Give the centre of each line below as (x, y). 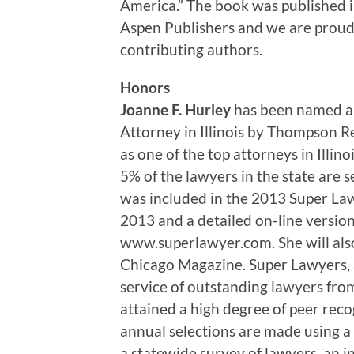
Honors (145, 87)
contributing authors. (191, 49)
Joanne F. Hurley (175, 109)
